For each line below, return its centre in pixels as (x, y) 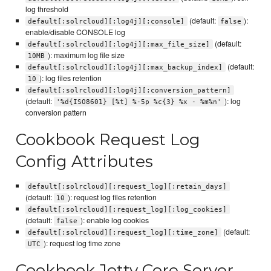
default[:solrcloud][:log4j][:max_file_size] (119, 44)
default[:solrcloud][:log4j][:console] (106, 21)
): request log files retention (112, 197)
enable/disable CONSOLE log (75, 32)
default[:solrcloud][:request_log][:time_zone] (123, 232)
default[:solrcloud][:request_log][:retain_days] (128, 186)
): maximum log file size (86, 55)
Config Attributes (85, 162)
